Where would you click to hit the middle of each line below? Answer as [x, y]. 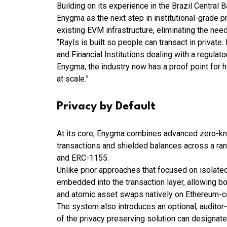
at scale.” [74, 79]
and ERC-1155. [84, 158]
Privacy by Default [108, 106]
